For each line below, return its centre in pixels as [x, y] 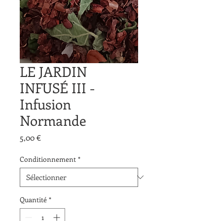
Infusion [45, 104]
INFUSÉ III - [57, 87]
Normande [53, 120]
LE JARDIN [53, 71]
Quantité [33, 199]
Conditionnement [48, 159]
